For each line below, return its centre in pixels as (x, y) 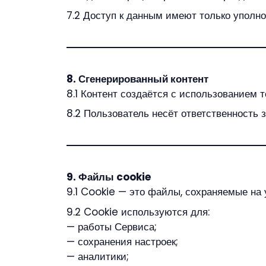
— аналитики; (98, 256)
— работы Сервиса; (112, 227)
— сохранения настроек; (122, 241)
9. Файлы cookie (109, 177)
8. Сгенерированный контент (137, 79)
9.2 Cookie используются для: (138, 212)
